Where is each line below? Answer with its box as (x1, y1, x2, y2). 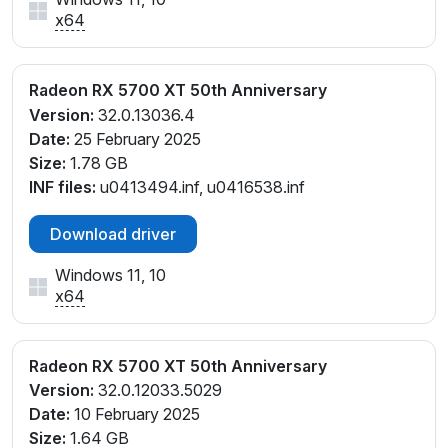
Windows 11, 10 (55, 264, 166, 285)
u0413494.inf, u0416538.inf (96, 176, 305, 197)
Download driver (50, 223, 176, 244)
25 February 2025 (70, 128, 201, 149)
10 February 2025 (70, 404, 200, 425)
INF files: (29, 176, 96, 197)
